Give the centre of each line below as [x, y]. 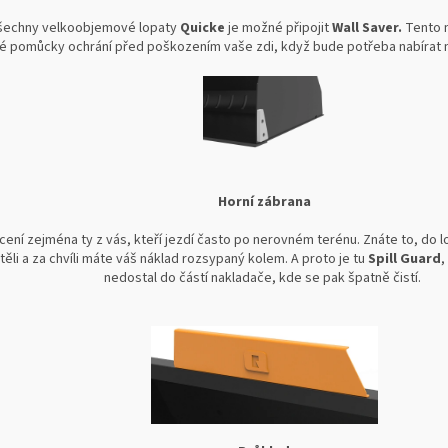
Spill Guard [405, 259]
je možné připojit [279, 27]
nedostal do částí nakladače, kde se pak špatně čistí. [264, 278]
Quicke [203, 27]
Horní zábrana [264, 202]
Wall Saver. [367, 27]
